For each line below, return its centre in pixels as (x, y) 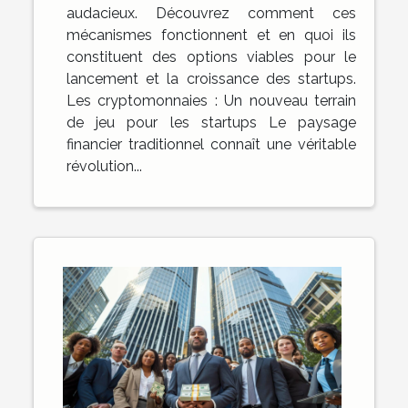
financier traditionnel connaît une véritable (211, 144)
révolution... (104, 166)
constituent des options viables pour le (211, 56)
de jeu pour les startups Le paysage (211, 122)
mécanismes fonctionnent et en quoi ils (211, 35)
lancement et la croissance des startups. (211, 78)
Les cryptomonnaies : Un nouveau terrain (211, 100)
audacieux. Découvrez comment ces (211, 13)
